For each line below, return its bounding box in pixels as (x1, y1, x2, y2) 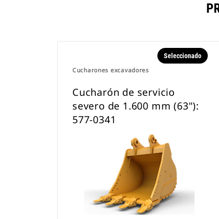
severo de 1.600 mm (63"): (72, 99, 199, 112)
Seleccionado (163, 52, 201, 60)
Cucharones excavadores (72, 66, 149, 74)
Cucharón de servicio (72, 86, 175, 99)
